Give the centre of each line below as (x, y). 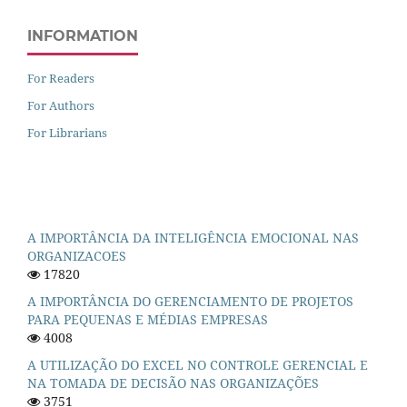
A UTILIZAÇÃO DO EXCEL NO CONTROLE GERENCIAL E (198, 365)
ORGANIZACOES (77, 256)
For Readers (61, 79)
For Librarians (67, 133)
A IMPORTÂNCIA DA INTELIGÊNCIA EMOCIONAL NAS (193, 238)
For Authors (61, 106)
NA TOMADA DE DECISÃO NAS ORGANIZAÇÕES (173, 383)
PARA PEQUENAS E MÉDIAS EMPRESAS (148, 320)
